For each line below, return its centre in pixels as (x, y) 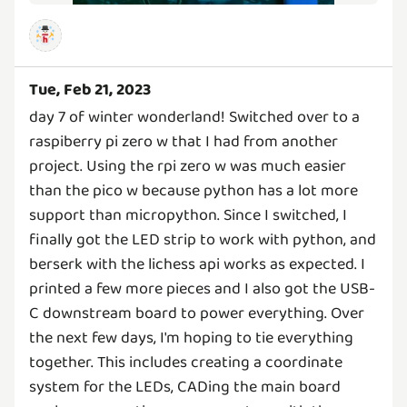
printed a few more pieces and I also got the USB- (202, 289)
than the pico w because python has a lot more (194, 191)
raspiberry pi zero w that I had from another (184, 142)
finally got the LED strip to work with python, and (203, 240)
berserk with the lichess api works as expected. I (197, 264)
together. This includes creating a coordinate (186, 362)
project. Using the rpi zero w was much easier (188, 166)
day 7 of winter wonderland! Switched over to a (194, 117)
